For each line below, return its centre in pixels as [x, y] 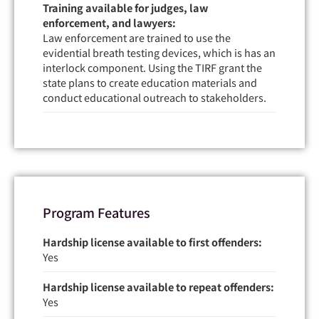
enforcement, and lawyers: [109, 22]
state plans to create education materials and [150, 82]
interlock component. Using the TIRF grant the [152, 67]
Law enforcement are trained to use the [137, 37]
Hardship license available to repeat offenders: [158, 286]
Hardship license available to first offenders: [152, 241]
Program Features [96, 212]
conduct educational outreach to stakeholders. [155, 97]
